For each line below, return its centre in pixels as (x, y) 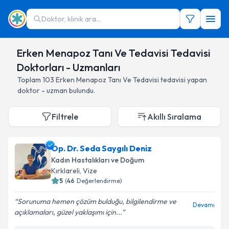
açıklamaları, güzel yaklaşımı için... (68, 212)
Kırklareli (65, 171)
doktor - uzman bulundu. (56, 90)
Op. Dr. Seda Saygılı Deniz (101, 148)
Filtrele (65, 117)
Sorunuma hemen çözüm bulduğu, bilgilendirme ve (97, 201)
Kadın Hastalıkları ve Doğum (98, 160)
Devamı (204, 205)
